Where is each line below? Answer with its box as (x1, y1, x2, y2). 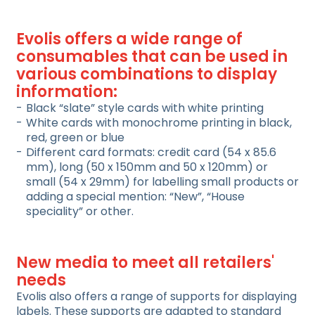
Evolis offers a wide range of (16, 28, 243, 50)
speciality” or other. (26, 203, 134, 219)
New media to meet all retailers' (16, 252, 274, 274)
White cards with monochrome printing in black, (26, 115, 292, 131)
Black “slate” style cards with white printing (26, 100, 264, 116)
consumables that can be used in (16, 46, 288, 67)
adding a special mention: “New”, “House (26, 188, 245, 205)
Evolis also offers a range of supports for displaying (16, 288, 297, 304)
